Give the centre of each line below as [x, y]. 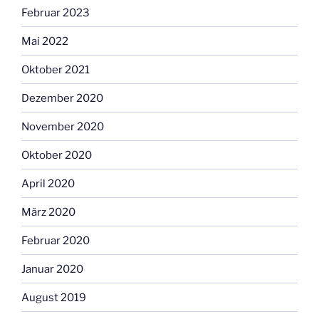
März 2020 [48, 212]
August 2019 [54, 297]
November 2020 [63, 126]
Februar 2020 [56, 240]
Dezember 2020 [62, 98]
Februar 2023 [56, 12]
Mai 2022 [45, 41]
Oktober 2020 [57, 155]
